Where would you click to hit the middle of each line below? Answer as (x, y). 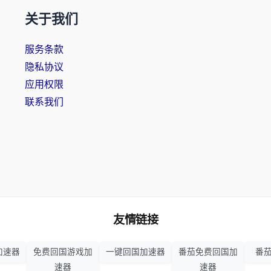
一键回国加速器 (135, 252)
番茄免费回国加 (208, 252)
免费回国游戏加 (63, 252)
